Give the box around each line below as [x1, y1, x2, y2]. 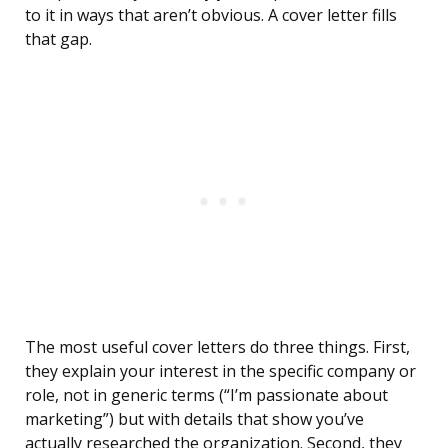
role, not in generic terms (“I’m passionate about [25, 384, 388, 407]
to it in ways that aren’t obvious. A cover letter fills [25, 4, 397, 27]
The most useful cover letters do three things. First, [25, 336, 410, 359]
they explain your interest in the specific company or [25, 360, 416, 383]
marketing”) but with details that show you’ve [25, 408, 364, 431]
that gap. [25, 28, 92, 51]
